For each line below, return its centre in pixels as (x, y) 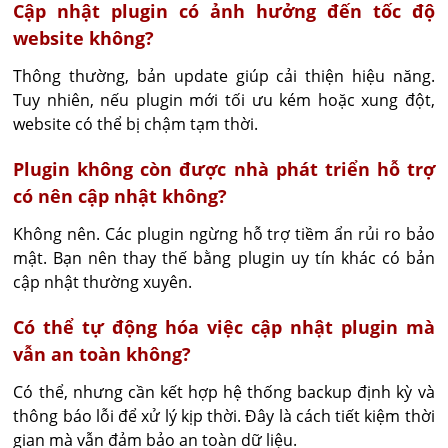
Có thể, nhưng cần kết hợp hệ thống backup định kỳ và (224, 392)
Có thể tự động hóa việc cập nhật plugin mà (224, 327)
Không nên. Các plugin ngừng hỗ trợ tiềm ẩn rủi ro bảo (224, 234)
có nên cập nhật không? (120, 196)
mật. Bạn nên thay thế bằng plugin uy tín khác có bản (224, 258)
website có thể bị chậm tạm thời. (136, 124)
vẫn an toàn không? (102, 354)
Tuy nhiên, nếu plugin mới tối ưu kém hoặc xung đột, (224, 100)
